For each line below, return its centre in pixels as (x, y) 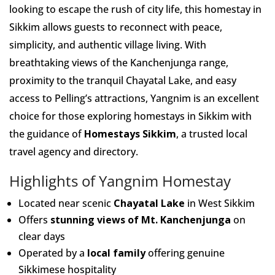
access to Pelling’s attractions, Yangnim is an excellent (134, 98)
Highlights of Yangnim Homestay (120, 181)
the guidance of (47, 134)
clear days (42, 236)
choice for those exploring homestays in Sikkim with (130, 116)
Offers (34, 220)
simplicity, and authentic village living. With (108, 45)
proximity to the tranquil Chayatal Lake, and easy (123, 80)
